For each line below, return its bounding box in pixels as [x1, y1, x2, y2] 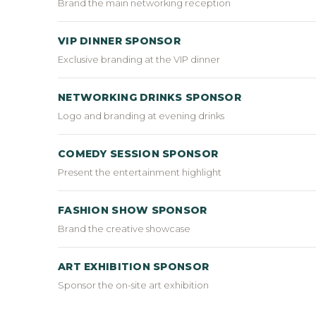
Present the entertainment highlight [58, 166, 221, 178]
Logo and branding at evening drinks [58, 109, 224, 121]
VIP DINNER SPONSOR [58, 34, 181, 47]
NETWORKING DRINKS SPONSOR [58, 90, 241, 104]
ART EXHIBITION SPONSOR [58, 260, 209, 273]
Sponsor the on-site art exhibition [58, 279, 209, 291]
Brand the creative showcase [58, 222, 190, 234]
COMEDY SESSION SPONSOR [58, 147, 219, 160]
